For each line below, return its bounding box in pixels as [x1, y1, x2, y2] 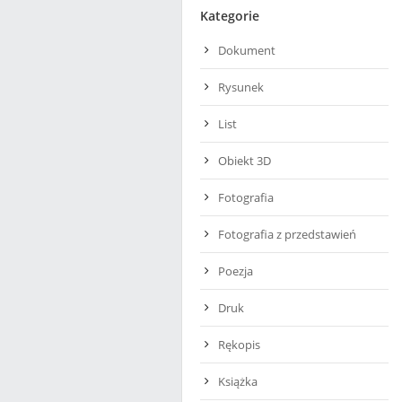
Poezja [218, 263, 253, 279]
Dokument [218, 42, 275, 58]
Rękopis [218, 336, 260, 353]
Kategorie [200, 7, 259, 24]
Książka [218, 373, 258, 389]
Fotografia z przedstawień [218, 226, 356, 242]
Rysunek [218, 79, 264, 95]
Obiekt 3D [218, 153, 271, 169]
